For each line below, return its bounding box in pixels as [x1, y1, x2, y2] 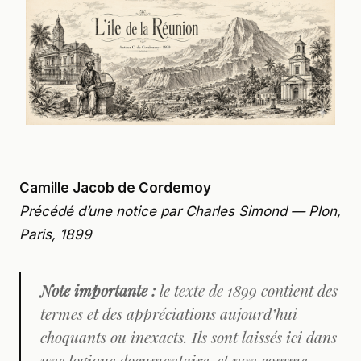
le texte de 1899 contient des [156, 279, 338, 301]
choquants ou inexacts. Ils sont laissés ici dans [40, 326, 337, 347]
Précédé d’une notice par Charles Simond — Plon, [19, 202, 341, 219]
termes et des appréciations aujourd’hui [40, 302, 297, 324]
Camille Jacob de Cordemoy [19, 179, 211, 196]
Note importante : [40, 279, 156, 301]
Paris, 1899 [19, 226, 92, 243]
